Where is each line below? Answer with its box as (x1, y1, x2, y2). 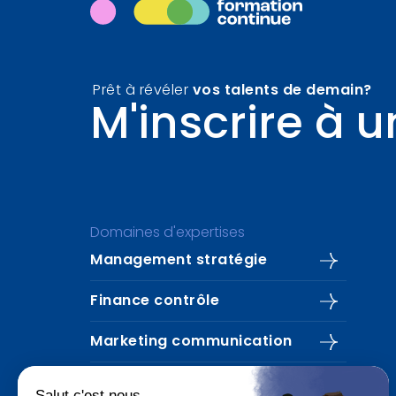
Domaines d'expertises (90, 226, 245, 240)
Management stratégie (90, 254, 267, 268)
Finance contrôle (90, 294, 219, 308)
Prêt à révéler (93, 84, 193, 98)
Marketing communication (90, 335, 293, 349)
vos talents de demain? (192, 84, 372, 98)
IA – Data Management (90, 376, 266, 390)
